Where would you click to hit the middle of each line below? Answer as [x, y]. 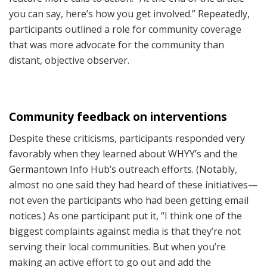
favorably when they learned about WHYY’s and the [123, 154]
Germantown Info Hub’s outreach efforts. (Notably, [123, 170]
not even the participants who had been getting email [129, 201]
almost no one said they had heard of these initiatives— [133, 185]
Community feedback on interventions [118, 116]
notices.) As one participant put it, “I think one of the [125, 216]
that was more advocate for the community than [117, 45]
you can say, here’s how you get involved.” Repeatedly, [129, 14]
